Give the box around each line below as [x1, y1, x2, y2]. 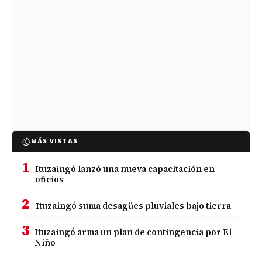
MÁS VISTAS [31, 136, 78, 146]
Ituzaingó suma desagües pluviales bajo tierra [36, 199, 231, 212]
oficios [35, 173, 64, 185]
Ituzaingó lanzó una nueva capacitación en [35, 163, 215, 175]
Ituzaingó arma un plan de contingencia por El [35, 226, 232, 238]
